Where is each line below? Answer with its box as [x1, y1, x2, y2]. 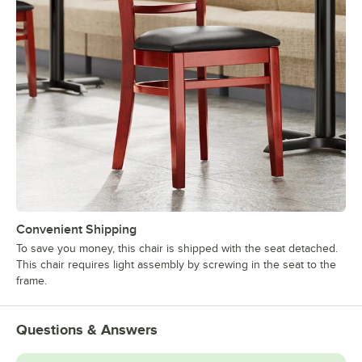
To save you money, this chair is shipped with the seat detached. [16, 242, 338, 255]
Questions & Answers [16, 321, 158, 338]
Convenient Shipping [16, 221, 137, 237]
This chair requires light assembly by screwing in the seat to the [16, 258, 336, 271]
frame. [16, 274, 47, 287]
